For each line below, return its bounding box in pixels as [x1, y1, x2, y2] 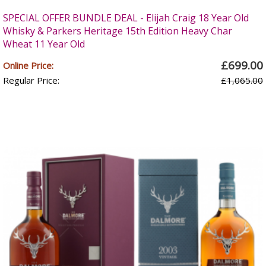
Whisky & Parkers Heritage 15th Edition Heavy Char [3, 24, 232, 37]
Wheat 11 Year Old [3, 37, 85, 50]
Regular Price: [3, 74, 59, 86]
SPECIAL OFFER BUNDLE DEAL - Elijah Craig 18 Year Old [3, 11, 249, 24]
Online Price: [3, 59, 53, 71]
